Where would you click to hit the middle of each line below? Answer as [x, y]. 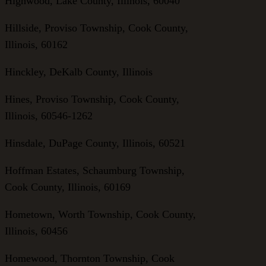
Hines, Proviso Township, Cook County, [92, 99]
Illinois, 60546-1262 [49, 115]
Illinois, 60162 [36, 44]
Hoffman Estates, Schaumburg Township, [95, 170]
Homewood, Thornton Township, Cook [90, 258]
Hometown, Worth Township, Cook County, [100, 214]
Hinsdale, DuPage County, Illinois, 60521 [95, 143]
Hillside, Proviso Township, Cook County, [96, 28]
